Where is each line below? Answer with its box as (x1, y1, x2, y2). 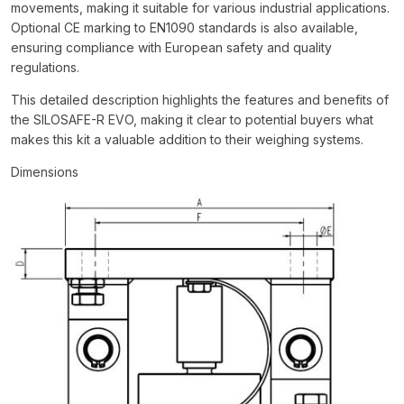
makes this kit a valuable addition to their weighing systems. (11, 131, 363, 147)
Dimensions (11, 163, 78, 179)
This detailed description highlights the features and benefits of (11, 91, 389, 107)
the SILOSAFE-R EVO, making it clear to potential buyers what (11, 111, 373, 127)
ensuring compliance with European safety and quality (11, 39, 332, 55)
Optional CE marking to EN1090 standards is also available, (11, 19, 358, 35)
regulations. (11, 59, 79, 75)
